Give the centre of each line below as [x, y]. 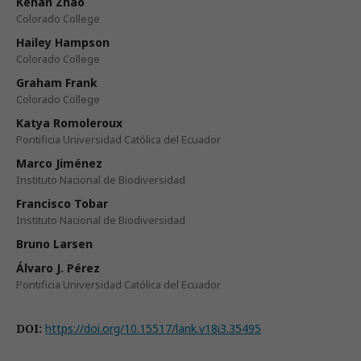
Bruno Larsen [54, 244]
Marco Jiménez [59, 163]
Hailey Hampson [63, 42]
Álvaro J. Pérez [58, 268]
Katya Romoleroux [69, 123]
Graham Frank [57, 83]
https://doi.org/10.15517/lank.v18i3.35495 [153, 328]
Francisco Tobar [62, 203]
